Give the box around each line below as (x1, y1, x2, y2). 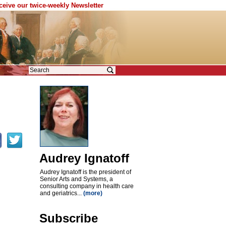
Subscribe (39, 211, 98, 225)
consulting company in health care (39, 183, 134, 190)
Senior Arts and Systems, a (39, 176, 113, 183)
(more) (83, 190, 102, 197)
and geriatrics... (39, 190, 83, 197)
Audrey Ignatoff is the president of (39, 168, 131, 176)
